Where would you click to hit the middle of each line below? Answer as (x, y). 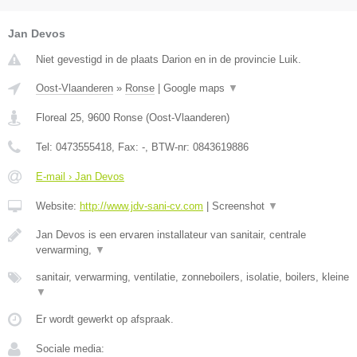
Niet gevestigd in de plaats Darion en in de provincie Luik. (169, 59)
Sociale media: (70, 348)
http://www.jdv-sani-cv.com (141, 206)
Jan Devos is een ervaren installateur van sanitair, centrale (171, 234)
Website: (58, 206)
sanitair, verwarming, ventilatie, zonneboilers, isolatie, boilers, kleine (192, 277)
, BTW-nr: (169, 147)
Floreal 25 (59, 117)
